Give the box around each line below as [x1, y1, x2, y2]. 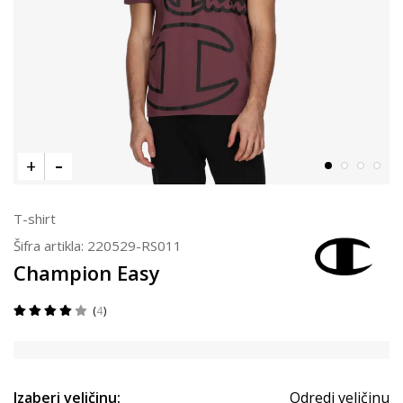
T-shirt [13, 210, 56, 228]
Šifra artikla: [13, 237, 87, 255]
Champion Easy [13, 259, 160, 286]
